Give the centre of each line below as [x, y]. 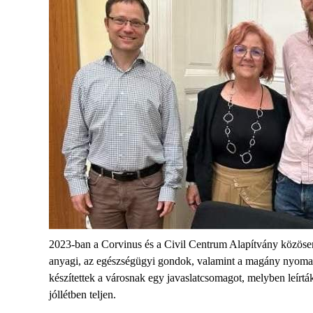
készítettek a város [89, 278]
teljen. [103, 294]
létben [73, 294]
